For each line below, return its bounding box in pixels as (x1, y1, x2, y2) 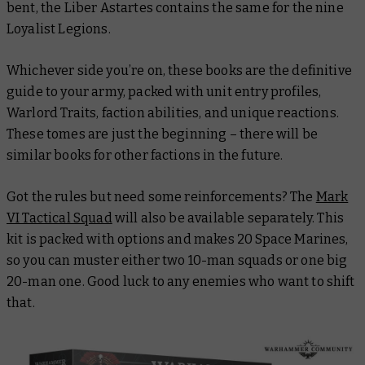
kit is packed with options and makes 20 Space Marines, (7, 231, 349, 248)
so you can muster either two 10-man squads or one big (7, 253, 348, 269)
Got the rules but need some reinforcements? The (7, 189, 316, 205)
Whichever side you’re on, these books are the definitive (7, 63, 352, 79)
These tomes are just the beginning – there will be (7, 126, 319, 143)
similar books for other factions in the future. (7, 147, 284, 164)
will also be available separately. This (112, 210, 345, 226)
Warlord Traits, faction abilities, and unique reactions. (7, 105, 339, 121)
